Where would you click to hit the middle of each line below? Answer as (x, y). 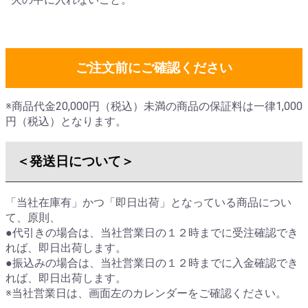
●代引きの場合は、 (53, 233)
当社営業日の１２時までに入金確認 (188, 263)
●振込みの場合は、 (53, 263)
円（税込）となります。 (66, 121)
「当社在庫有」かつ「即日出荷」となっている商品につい (148, 203)
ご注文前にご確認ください (154, 67)
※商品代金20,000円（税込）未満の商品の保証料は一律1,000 (154, 106)
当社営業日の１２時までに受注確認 (188, 233)
